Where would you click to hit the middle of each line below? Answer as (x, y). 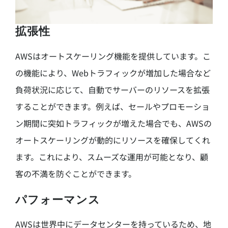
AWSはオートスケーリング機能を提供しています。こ (113, 56)
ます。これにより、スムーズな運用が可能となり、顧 (111, 156)
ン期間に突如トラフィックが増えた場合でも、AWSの (113, 123)
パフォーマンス (58, 199)
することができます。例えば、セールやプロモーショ (112, 106)
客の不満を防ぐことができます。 (76, 173)
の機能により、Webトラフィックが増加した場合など (113, 73)
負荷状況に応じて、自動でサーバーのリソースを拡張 (112, 89)
